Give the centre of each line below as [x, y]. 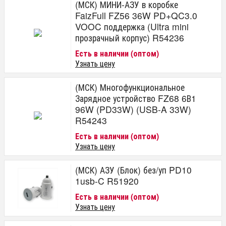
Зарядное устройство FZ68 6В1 [136, 98]
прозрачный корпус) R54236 [130, 38]
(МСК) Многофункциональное [130, 87]
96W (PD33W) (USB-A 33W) [133, 109]
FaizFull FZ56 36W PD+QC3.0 [136, 15]
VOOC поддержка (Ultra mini [132, 26]
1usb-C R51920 [107, 181]
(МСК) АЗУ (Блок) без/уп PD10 [133, 170]
